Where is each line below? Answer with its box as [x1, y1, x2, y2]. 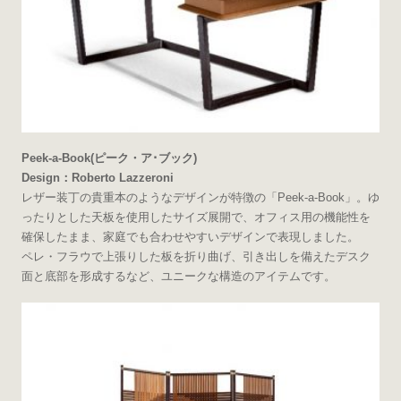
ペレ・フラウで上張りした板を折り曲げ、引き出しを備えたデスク [21, 250, 371, 264]
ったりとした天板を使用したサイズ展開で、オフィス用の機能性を [21, 210, 371, 225]
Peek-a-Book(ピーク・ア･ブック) [21, 151, 197, 166]
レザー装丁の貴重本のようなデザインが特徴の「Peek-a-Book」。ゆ [21, 191, 380, 205]
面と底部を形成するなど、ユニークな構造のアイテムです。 [21, 269, 336, 284]
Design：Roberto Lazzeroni [21, 171, 174, 185]
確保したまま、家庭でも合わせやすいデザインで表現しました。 [21, 230, 359, 244]
